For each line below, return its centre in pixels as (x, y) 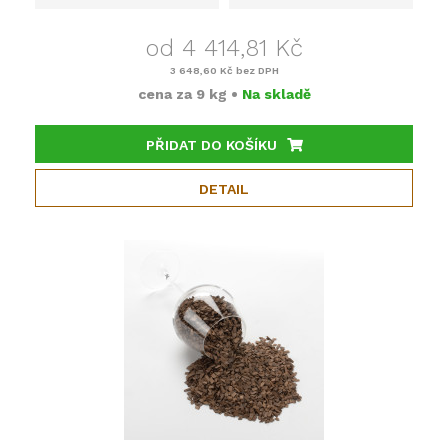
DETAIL (224, 188)
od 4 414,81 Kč (224, 47)
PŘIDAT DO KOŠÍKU (211, 144)
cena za (166, 93)
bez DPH (255, 70)
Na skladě (276, 93)
